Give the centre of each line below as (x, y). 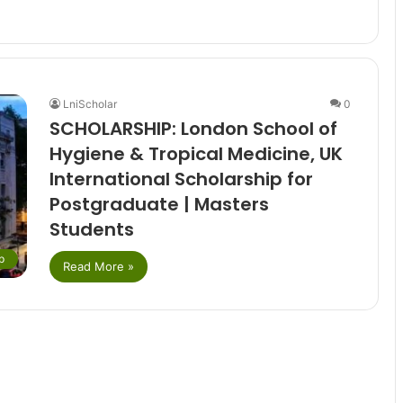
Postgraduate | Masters (159, 205)
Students (91, 230)
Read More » (98, 267)
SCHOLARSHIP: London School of (193, 129)
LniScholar (90, 104)
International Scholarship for (181, 179)
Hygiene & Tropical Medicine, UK (196, 154)
